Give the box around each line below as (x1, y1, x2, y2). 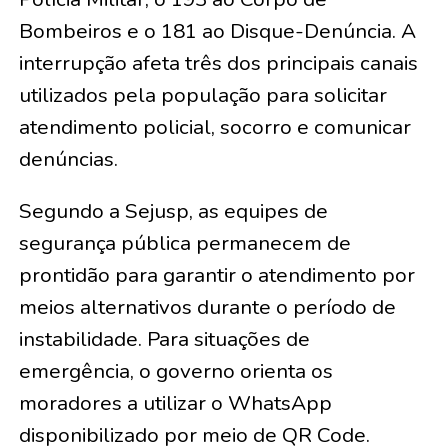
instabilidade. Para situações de (18, 324, 310, 353)
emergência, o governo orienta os (18, 356, 333, 385)
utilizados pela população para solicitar (18, 80, 387, 109)
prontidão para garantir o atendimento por (18, 260, 415, 289)
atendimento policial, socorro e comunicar (18, 112, 411, 141)
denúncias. (18, 144, 118, 173)
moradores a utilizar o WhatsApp (18, 388, 332, 417)
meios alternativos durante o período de (18, 292, 396, 321)
